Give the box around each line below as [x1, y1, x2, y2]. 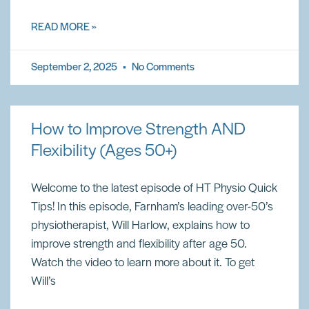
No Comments [130, 62, 195, 73]
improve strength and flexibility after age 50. [31, 238, 247, 251]
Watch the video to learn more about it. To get [31, 257, 255, 270]
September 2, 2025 [31, 62, 119, 73]
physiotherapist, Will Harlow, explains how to [31, 219, 250, 232]
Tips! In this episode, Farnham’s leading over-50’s [31, 201, 273, 214]
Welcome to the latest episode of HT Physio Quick [31, 182, 277, 195]
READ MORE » [31, 22, 97, 33]
